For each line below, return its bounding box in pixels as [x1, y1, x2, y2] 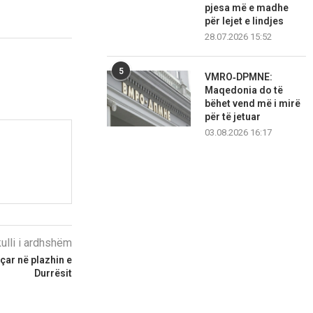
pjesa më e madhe [205, 2, 289, 14]
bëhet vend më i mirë [205, 98, 301, 110]
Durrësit [34, 268, 73, 279]
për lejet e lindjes [205, 15, 284, 27]
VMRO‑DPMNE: [205, 71, 273, 83]
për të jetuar [205, 111, 261, 123]
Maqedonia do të [205, 85, 284, 96]
